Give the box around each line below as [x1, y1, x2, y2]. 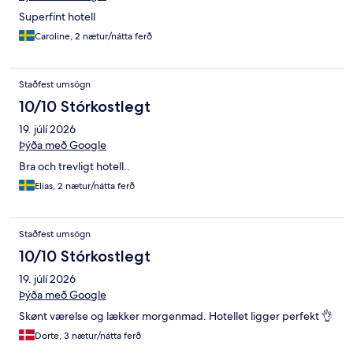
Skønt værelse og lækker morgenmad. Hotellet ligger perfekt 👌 [19, 308, 333, 323]
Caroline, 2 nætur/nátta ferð [35, 29, 152, 43]
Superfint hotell [19, 9, 95, 24]
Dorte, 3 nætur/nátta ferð [35, 329, 141, 342]
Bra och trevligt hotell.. [19, 158, 130, 173]
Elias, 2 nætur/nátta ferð [35, 179, 135, 192]
